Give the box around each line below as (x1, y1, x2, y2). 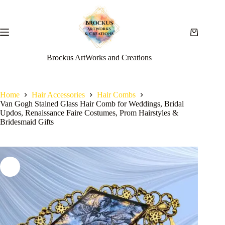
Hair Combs (97, 90, 136, 99)
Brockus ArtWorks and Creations (46, 53, 152, 62)
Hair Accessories (32, 90, 85, 99)
